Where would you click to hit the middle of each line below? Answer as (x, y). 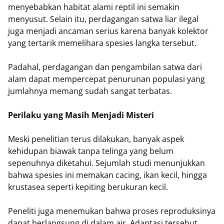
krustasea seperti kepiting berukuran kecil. (88, 187)
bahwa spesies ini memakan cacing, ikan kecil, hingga (107, 175)
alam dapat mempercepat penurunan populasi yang (106, 79)
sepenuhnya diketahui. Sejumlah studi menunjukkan (106, 163)
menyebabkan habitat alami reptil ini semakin (94, 7)
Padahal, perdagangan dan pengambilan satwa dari (105, 67)
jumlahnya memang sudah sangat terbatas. (90, 91)
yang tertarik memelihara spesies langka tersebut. (102, 43)
